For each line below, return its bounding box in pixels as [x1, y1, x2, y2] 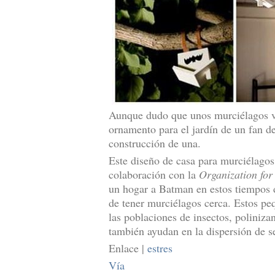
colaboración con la [109, 167, 199, 182]
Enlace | [109, 241, 147, 255]
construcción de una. [109, 136, 201, 150]
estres [147, 241, 172, 255]
